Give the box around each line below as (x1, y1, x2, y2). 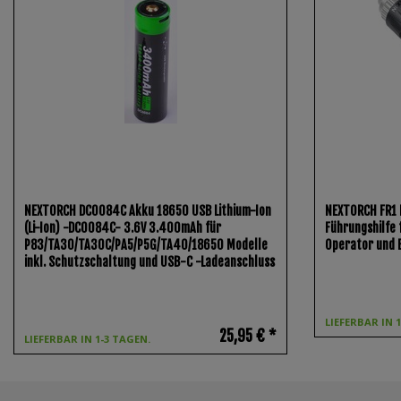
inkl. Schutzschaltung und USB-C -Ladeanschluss (24, 253, 276, 269)
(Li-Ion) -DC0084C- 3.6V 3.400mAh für (24, 219, 222, 235)
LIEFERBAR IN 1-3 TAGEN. (24, 331, 151, 346)
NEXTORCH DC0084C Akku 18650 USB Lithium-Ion (24, 202, 272, 218)
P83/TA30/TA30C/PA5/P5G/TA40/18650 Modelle (24, 236, 269, 252)
